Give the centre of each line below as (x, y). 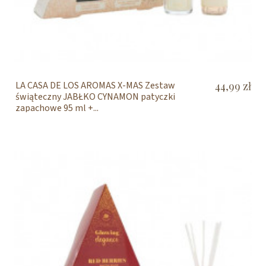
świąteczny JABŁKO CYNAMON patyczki (95, 96)
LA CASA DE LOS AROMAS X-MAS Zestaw (95, 85)
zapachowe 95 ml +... (57, 108)
